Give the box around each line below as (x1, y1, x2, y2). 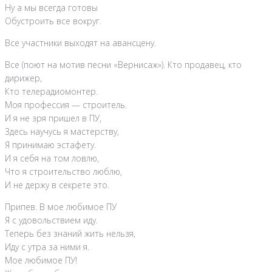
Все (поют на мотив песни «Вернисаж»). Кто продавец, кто (5, 59, 242, 71)
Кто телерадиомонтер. (5, 86, 98, 98)
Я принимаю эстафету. (5, 139, 96, 151)
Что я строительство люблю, (5, 166, 122, 178)
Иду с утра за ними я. (5, 241, 89, 253)
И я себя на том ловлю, (5, 152, 99, 165)
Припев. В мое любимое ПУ (5, 201, 117, 213)
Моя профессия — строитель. (5, 99, 127, 111)
